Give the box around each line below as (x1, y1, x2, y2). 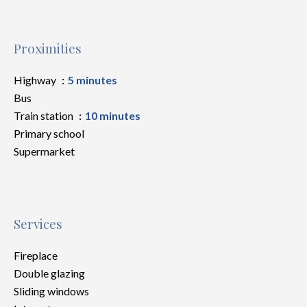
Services (14, 215, 62, 232)
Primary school (14, 127, 84, 140)
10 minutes (85, 109, 140, 122)
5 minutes (68, 73, 117, 86)
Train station (14, 109, 75, 122)
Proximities (14, 40, 82, 57)
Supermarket (14, 145, 75, 158)
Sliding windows (14, 284, 89, 297)
